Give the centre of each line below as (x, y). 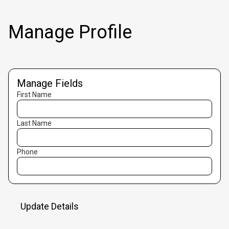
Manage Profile (70, 32)
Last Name (34, 123)
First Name (34, 95)
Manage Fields (50, 83)
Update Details (50, 206)
